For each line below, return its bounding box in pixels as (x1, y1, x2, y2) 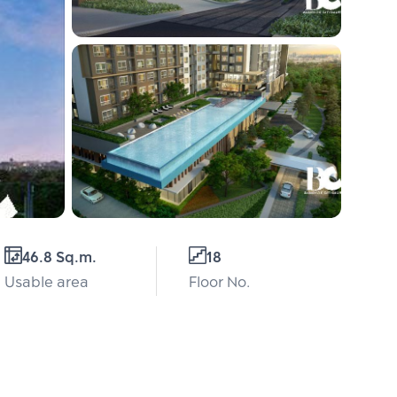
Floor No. (189, 271, 250, 295)
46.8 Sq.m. (22, 246, 97, 270)
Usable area (4, 271, 89, 295)
